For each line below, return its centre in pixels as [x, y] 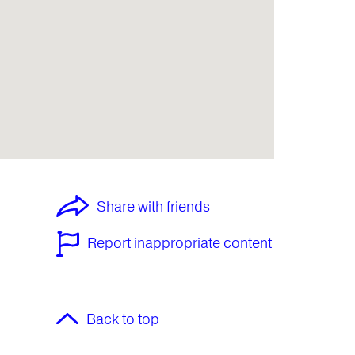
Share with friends [153, 207]
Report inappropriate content [179, 243]
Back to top [123, 319]
